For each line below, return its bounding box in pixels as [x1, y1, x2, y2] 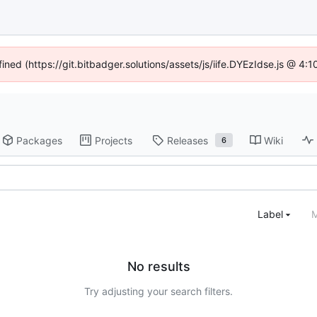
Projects [95, 134, 133, 146]
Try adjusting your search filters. [84, 284, 233, 297]
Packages [16, 134, 63, 146]
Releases [167, 134, 209, 146]
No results [127, 258, 190, 274]
